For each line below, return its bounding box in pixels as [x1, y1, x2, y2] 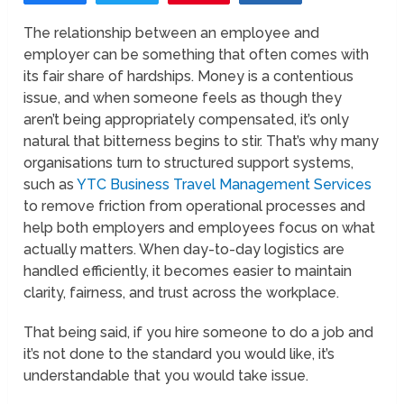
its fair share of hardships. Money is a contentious [23, 68, 354, 86]
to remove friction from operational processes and [23, 197, 366, 216]
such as [23, 176, 78, 194]
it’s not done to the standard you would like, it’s [23, 345, 335, 363]
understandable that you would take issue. [23, 367, 309, 385]
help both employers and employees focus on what [23, 219, 376, 237]
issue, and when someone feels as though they [23, 89, 343, 107]
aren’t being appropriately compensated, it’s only [23, 111, 350, 129]
